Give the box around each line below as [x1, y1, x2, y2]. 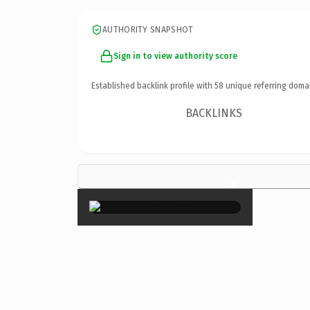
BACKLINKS [185, 106, 243, 120]
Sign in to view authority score [113, 51, 237, 61]
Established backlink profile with [91, 80, 215, 91]
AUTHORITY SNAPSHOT [102, 24, 194, 35]
